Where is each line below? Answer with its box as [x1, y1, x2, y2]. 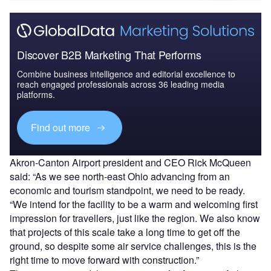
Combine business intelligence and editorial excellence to [17, 67, 235, 80]
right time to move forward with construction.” [10, 252, 199, 267]
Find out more [31, 120, 93, 135]
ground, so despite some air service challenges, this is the [10, 238, 256, 253]
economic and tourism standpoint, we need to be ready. [10, 183, 245, 197]
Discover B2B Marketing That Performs [17, 46, 201, 62]
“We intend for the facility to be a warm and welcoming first [10, 197, 258, 211]
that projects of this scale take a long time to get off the [10, 224, 240, 239]
